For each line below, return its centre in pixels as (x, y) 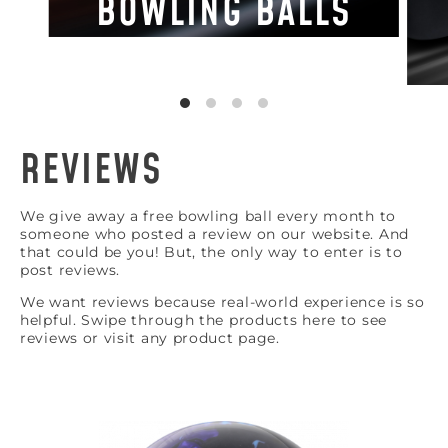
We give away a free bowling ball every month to (208, 216)
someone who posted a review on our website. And (214, 234)
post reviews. (70, 270)
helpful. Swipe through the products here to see (203, 320)
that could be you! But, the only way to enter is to (211, 252)
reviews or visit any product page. (150, 338)
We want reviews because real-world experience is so (222, 302)
